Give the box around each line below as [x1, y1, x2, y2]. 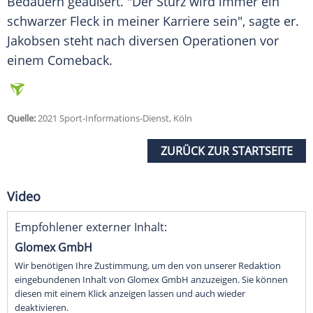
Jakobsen [7, 32, 60, 50]
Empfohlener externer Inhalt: [15, 219, 167, 235]
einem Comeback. [7, 52, 112, 69]
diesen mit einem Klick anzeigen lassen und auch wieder [15, 287, 245, 300]
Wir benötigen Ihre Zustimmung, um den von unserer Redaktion [15, 259, 281, 272]
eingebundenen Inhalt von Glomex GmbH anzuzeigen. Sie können [15, 273, 288, 286]
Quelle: [7, 112, 36, 125]
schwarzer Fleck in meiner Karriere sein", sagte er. [7, 13, 299, 30]
